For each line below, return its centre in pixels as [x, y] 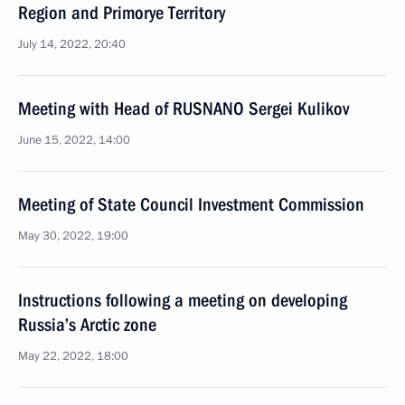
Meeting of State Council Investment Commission [191, 204]
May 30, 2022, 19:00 [73, 236]
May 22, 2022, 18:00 [73, 356]
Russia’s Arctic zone [87, 325]
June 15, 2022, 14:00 [74, 140]
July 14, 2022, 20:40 [72, 44]
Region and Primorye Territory [122, 13]
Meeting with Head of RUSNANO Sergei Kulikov [184, 108]
